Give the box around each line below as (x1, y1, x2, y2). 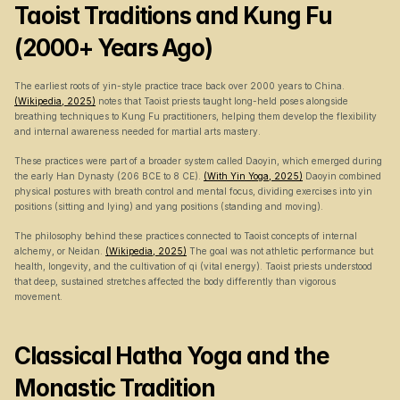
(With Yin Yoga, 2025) (204, 171, 303, 181)
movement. (14, 291, 62, 302)
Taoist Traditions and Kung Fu (14, 2, 332, 29)
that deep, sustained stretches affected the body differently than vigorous (14, 276, 336, 287)
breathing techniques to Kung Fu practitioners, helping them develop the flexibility (14, 111, 377, 121)
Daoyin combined (303, 171, 381, 181)
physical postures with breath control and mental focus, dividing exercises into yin (14, 186, 372, 196)
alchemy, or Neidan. (14, 246, 105, 256)
